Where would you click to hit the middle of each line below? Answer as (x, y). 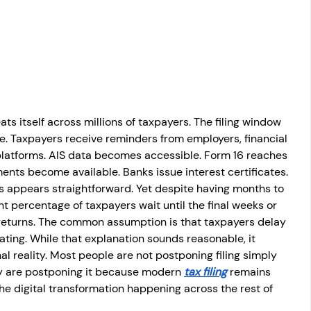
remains (250, 272)
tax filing (205, 272)
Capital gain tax (55, 67)
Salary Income (96, 11)
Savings (157, 67)
